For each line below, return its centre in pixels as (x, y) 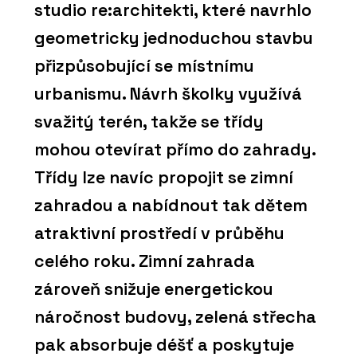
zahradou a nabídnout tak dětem (171, 206)
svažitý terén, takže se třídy (149, 122)
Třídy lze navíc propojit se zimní (164, 178)
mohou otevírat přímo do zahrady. (175, 150)
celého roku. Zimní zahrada (145, 261)
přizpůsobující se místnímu (144, 66)
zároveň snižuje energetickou (154, 289)
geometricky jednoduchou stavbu (174, 38)
